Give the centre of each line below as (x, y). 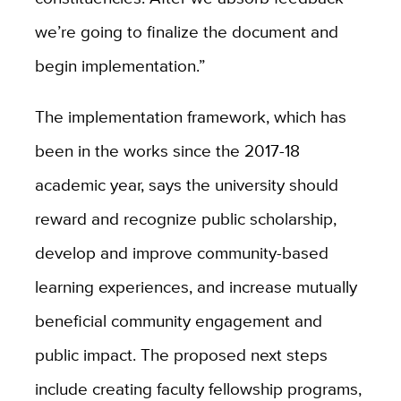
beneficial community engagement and (178, 321)
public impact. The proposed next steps (181, 355)
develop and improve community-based (181, 253)
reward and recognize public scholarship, (185, 219)
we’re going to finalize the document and (186, 32)
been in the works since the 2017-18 (167, 151)
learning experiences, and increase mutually (196, 287)
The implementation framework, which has (190, 117)
